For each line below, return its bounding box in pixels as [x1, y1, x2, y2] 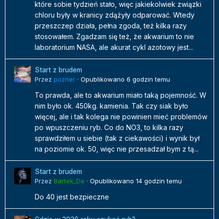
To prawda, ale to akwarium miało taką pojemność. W [35, 91, 206, 100]
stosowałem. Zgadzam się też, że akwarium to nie [35, 32, 194, 41]
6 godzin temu [127, 75, 170, 84]
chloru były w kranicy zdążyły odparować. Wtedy [35, 11, 195, 20]
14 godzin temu [136, 177, 182, 185]
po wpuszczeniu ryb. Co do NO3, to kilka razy [35, 123, 183, 132]
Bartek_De [54, 177, 85, 185]
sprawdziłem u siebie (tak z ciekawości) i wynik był [35, 134, 199, 143]
